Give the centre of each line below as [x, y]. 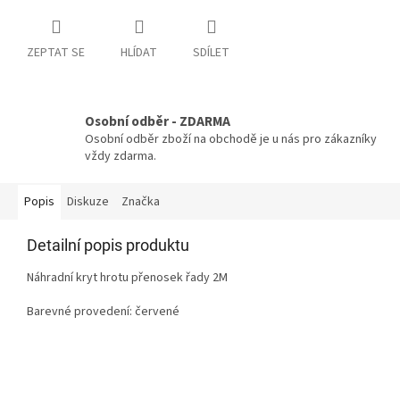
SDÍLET [211, 53]
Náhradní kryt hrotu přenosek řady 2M [127, 278]
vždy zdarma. [121, 157]
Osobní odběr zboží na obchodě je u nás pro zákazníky [231, 140]
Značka [141, 202]
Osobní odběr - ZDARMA [158, 122]
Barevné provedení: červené [103, 312]
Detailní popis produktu [108, 246]
